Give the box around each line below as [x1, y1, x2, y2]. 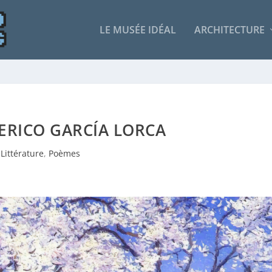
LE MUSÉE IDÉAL [99, 22, 176, 36]
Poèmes [49, 147, 81, 159]
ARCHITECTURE [194, 22, 265, 36]
